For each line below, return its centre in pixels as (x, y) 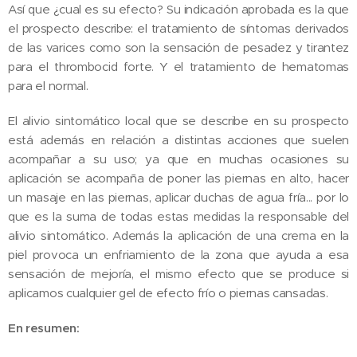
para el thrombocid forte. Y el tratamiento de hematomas (178, 66)
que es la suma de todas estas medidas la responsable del (178, 216)
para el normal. (50, 85)
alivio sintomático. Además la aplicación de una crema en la (178, 235)
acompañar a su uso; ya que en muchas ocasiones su (178, 159)
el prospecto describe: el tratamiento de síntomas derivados (178, 28)
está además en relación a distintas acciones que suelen (178, 139)
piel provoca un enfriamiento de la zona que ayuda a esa (178, 254)
